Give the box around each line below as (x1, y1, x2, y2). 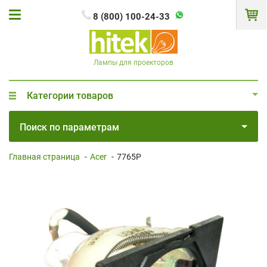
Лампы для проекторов (94, 58, 173, 67)
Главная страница (9, 151, 80, 162)
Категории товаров (27, 89, 113, 101)
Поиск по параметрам (20, 121, 119, 133)
